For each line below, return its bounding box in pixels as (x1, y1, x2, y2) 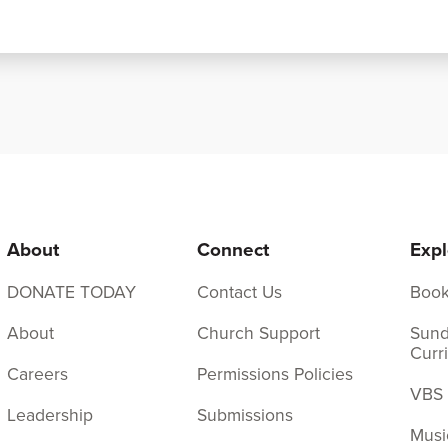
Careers (7, 361, 69, 388)
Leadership (7, 402, 94, 429)
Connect (196, 235, 269, 264)
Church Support (196, 320, 320, 347)
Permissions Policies (196, 361, 353, 388)
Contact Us (196, 279, 282, 306)
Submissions (196, 402, 293, 429)
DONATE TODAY (7, 279, 137, 306)
